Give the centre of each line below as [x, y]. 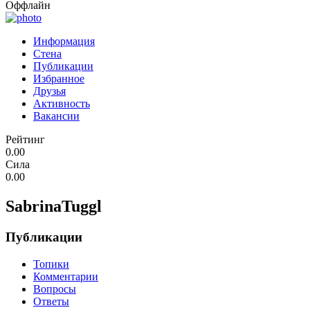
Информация [64, 42]
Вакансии [56, 116]
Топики [51, 264]
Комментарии [66, 276]
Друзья [49, 91]
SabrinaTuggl [54, 207]
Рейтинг [25, 140]
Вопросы [55, 289]
